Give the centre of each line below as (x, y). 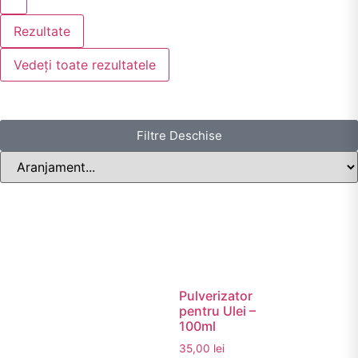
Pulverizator (216, 295)
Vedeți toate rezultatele (85, 65)
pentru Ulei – (217, 310)
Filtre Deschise (179, 135)
